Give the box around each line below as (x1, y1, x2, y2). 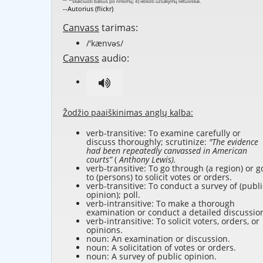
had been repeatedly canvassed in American (86, 145, 247, 157)
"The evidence (209, 136, 258, 148)
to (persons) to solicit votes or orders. (86, 171, 232, 183)
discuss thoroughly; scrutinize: (86, 136, 209, 148)
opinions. (86, 224, 123, 236)
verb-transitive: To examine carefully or (86, 127, 241, 139)
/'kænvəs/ (86, 38, 123, 49)
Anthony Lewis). (119, 154, 176, 166)
